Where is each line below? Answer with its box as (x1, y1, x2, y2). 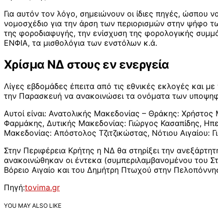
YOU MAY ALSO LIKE (4, 202, 61, 210)
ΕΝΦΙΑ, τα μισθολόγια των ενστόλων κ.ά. (4, 37, 157, 48)
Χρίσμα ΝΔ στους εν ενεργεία (4, 57, 169, 72)
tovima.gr (25, 182, 60, 192)
